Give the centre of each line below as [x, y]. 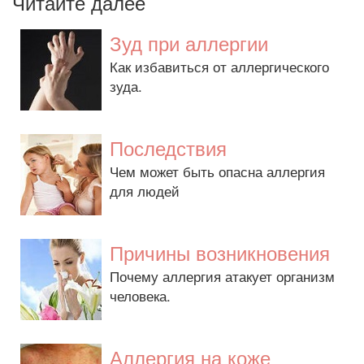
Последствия [168, 147]
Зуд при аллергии [189, 43]
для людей [145, 191]
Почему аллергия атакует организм [222, 276]
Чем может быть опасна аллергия [217, 171]
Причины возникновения [220, 252]
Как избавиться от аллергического [219, 66]
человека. [140, 295]
